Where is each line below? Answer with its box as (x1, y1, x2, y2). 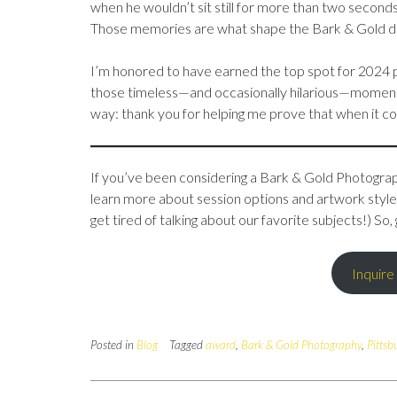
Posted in (90, 338, 136, 352)
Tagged (169, 338, 206, 352)
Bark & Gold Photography (241, 338, 362, 352)
